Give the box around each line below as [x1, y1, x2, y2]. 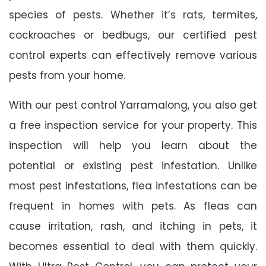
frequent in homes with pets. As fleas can [9, 198, 257, 213]
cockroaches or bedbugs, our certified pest [9, 27, 257, 42]
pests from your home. [9, 68, 125, 83]
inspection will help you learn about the [9, 138, 257, 153]
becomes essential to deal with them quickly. [9, 239, 257, 254]
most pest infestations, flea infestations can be [9, 178, 257, 193]
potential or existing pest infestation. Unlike [9, 158, 257, 173]
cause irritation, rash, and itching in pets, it [9, 218, 257, 233]
